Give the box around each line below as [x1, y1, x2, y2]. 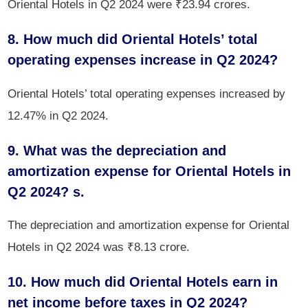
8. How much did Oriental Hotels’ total [8, 32, 258, 47]
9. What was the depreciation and [8, 142, 227, 158]
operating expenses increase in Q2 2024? [8, 52, 278, 68]
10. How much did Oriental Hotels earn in [8, 274, 278, 289]
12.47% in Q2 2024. [8, 108, 109, 122]
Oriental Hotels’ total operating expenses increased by [8, 86, 286, 100]
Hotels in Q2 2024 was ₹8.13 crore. [8, 239, 190, 254]
